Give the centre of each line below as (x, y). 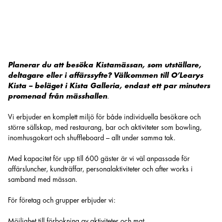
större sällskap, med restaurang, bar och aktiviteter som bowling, (105, 127)
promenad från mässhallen (57, 96)
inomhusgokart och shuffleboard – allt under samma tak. (92, 138)
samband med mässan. (43, 179)
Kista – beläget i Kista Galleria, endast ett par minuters (109, 86)
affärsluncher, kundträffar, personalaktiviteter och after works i (100, 169)
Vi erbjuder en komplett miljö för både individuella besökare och (104, 117)
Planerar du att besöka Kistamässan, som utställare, (105, 65)
